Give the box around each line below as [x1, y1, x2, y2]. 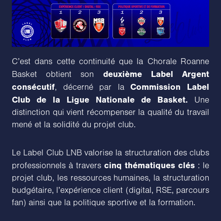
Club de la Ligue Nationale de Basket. [12, 94, 188, 105]
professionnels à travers [12, 160, 104, 171]
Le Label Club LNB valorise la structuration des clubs [12, 147, 209, 158]
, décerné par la [55, 82, 131, 92]
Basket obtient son [12, 69, 103, 79]
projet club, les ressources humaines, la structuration [12, 173, 209, 183]
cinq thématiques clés [104, 160, 195, 171]
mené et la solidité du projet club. [12, 119, 136, 130]
